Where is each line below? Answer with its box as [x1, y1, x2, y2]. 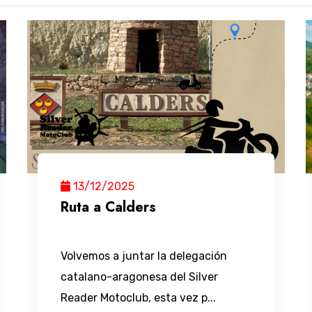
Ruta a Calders [61, 197, 157, 218]
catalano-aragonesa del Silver [61, 270, 219, 284]
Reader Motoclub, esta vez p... [61, 291, 217, 305]
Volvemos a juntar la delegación [61, 249, 228, 263]
